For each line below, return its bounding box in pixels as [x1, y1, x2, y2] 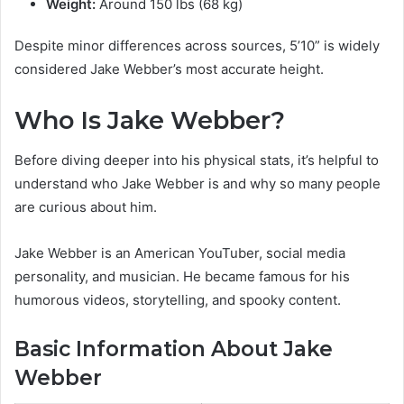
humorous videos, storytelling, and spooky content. [14, 291, 341, 309]
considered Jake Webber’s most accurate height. [14, 60, 324, 78]
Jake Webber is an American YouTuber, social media [14, 244, 345, 262]
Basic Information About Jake [14, 336, 333, 363]
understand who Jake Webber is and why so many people [14, 175, 381, 193]
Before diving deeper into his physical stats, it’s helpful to [14, 151, 379, 170]
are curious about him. [14, 198, 157, 216]
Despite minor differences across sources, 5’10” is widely [14, 36, 380, 54]
